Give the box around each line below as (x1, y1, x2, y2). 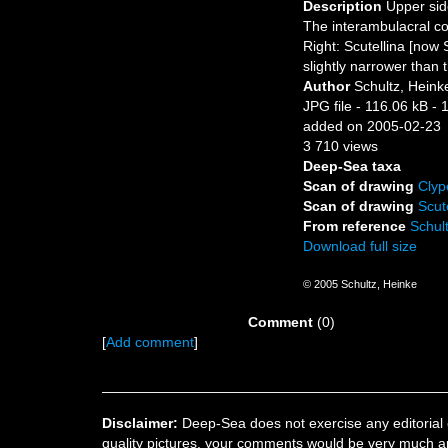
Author (303, 78, 354, 94)
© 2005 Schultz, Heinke (303, 278, 417, 290)
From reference (303, 218, 410, 234)
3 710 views (303, 138, 378, 154)
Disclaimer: (102, 415, 178, 431)
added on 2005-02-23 (303, 118, 441, 134)
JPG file (303, 98, 352, 114)
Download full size (303, 238, 417, 254)
